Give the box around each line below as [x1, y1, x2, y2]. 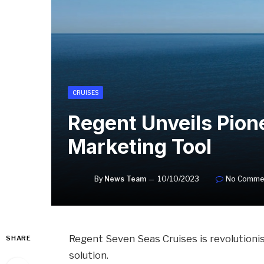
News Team [104, 174, 146, 183]
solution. [69, 249, 109, 261]
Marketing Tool [68, 134, 212, 159]
